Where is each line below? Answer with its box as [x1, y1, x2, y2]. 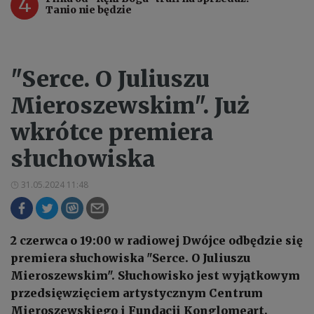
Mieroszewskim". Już [11, 91, 250, 120]
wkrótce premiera [11, 118, 213, 146]
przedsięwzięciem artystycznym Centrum [11, 285, 263, 300]
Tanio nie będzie [46, 3, 132, 16]
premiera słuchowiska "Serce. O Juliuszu [11, 250, 250, 265]
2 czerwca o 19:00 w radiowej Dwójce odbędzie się [11, 233, 303, 247]
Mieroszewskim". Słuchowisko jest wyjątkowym [11, 268, 300, 282]
